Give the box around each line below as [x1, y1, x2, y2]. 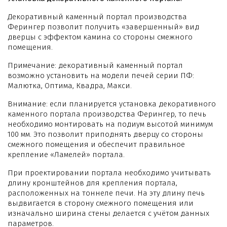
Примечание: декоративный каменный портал [8, 60, 183, 70]
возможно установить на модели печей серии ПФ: [8, 70, 194, 80]
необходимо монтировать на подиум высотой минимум [8, 119, 213, 129]
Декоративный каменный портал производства [8, 12, 187, 21]
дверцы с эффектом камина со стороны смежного [8, 32, 193, 42]
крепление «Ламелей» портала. [8, 149, 125, 159]
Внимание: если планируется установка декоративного [8, 99, 216, 108]
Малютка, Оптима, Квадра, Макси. [8, 81, 132, 90]
